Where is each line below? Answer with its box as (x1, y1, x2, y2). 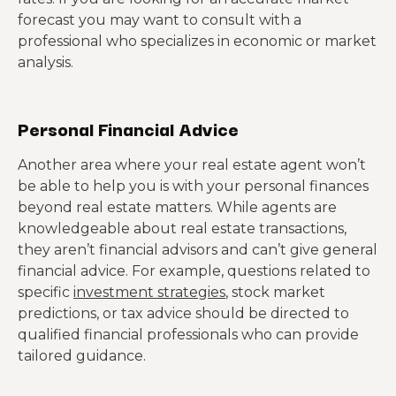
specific (18, 284, 73, 301)
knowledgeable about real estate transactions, (18, 220, 346, 237)
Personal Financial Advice (18, 114, 239, 142)
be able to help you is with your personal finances (18, 178, 369, 194)
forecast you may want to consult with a (18, 11, 301, 28)
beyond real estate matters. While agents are (18, 199, 337, 216)
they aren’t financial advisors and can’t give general (18, 241, 377, 258)
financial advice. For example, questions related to (18, 263, 370, 279)
